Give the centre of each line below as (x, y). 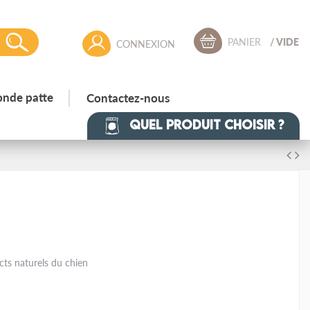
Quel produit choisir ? (205, 124)
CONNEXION (146, 44)
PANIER (245, 42)
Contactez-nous (128, 98)
